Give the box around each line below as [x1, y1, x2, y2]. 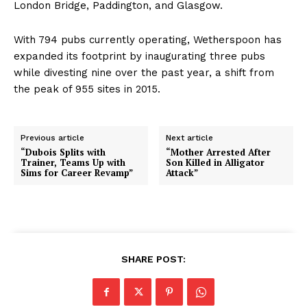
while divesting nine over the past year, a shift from [14, 66, 274, 79]
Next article [166, 133, 214, 143]
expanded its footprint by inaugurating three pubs [14, 50, 265, 63]
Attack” [166, 167, 199, 180]
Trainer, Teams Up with [21, 156, 125, 169]
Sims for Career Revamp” [21, 167, 133, 180]
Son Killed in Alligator [166, 156, 265, 169]
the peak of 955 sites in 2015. [14, 83, 160, 96]
